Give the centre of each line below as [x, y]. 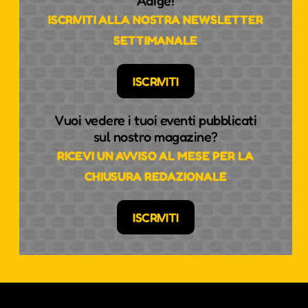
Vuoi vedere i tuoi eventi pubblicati [156, 120]
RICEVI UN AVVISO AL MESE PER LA [156, 155]
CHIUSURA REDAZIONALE [155, 176]
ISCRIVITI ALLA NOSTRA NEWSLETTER [155, 19]
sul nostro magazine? [155, 137]
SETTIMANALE [156, 40]
